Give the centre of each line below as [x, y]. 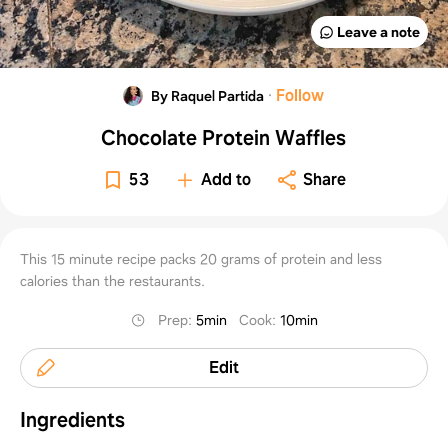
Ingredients [72, 419]
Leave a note [378, 31]
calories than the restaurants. [112, 280]
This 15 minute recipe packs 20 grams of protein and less [201, 258]
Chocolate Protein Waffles [224, 137]
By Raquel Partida [208, 95]
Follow [300, 95]
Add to [226, 179]
